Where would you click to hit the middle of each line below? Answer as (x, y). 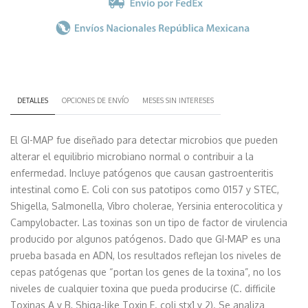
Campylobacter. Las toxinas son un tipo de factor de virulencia (149, 222)
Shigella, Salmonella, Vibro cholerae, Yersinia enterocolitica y (146, 206)
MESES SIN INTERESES (178, 100)
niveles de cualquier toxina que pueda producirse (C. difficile (143, 288)
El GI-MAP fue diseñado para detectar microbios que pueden (144, 140)
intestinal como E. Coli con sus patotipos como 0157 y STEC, (145, 189)
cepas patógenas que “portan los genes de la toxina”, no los (146, 272)
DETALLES (33, 100)
